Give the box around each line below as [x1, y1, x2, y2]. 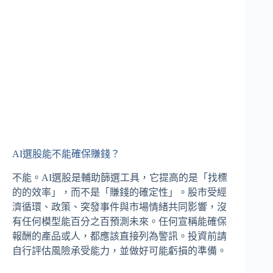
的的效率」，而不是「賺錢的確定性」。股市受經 [12, 186, 227, 197]
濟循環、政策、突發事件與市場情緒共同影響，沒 [12, 201, 227, 212]
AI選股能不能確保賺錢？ [12, 148, 120, 159]
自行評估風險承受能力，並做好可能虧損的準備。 [12, 245, 227, 256]
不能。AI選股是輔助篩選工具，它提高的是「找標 [12, 172, 227, 183]
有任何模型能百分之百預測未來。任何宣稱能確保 [12, 216, 227, 227]
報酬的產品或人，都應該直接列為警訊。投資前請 [12, 230, 227, 241]
